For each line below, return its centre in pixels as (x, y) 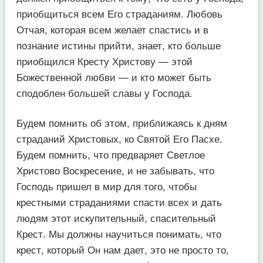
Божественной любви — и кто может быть (114, 76)
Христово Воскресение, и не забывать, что (115, 170)
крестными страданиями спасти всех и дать (119, 201)
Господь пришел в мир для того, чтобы (106, 186)
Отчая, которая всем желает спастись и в (112, 29)
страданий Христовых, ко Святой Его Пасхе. (119, 138)
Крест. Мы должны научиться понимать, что (119, 233)
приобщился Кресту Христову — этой (104, 60)
